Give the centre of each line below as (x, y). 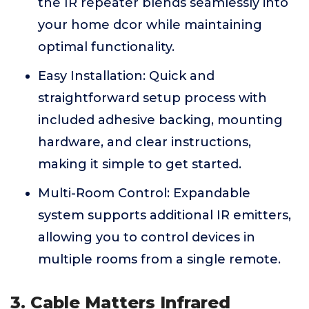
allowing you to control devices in (147, 238)
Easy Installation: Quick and (126, 76)
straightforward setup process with (152, 98)
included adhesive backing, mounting (160, 120)
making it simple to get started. (140, 165)
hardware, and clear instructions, (144, 142)
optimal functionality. (106, 47)
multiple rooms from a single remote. (159, 260)
